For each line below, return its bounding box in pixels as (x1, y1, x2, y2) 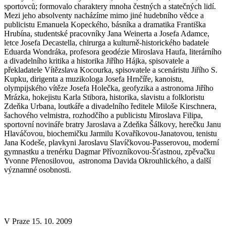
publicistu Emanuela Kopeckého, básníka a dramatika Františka (4, 20, 206, 29)
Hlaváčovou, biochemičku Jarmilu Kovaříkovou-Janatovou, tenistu (4, 129, 217, 138)
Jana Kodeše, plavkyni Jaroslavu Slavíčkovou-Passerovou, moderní (4, 138, 219, 147)
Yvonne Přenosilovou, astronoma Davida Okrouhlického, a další (4, 156, 211, 165)
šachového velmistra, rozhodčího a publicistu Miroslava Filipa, (4, 111, 203, 120)
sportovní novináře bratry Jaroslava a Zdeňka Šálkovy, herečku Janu (4, 120, 221, 129)
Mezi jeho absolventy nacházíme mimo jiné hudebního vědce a (4, 11, 204, 20)
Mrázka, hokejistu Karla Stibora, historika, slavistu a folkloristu (4, 93, 204, 102)
